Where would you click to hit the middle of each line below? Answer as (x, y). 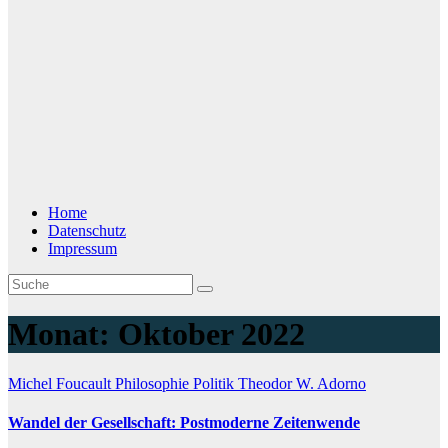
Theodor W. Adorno (302, 383)
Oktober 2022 (211, 334)
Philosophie (154, 383)
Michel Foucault (61, 383)
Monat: (63, 334)
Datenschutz (87, 230)
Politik (215, 383)
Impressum (82, 248)
